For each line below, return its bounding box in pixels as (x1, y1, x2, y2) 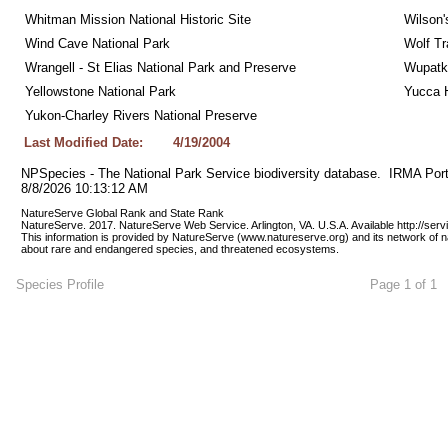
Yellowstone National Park (24, 84, 176, 99)
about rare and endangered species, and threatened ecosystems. (20, 243, 339, 255)
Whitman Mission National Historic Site (24, 12, 251, 27)
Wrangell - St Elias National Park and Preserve (24, 60, 296, 75)
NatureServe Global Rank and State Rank (20, 207, 227, 219)
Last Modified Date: (23, 135, 143, 150)
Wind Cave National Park (24, 36, 170, 51)
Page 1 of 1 (369, 276, 437, 292)
